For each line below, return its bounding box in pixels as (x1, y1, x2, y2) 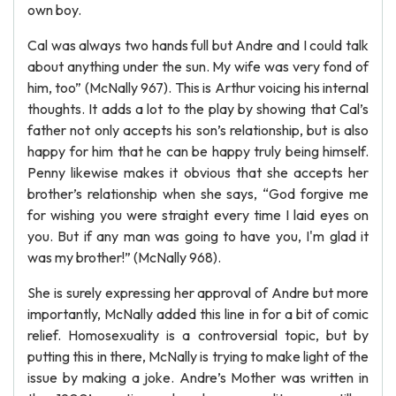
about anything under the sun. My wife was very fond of (27, 57, 369, 75)
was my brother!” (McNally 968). (27, 248, 221, 266)
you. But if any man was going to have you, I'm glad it (27, 227, 369, 245)
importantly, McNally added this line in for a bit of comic (27, 305, 369, 323)
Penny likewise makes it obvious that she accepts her (27, 164, 369, 181)
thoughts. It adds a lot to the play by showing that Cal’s (27, 100, 369, 118)
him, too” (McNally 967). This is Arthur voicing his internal (27, 79, 369, 96)
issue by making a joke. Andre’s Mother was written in (27, 369, 369, 386)
